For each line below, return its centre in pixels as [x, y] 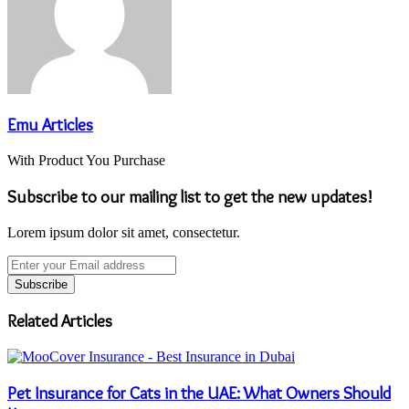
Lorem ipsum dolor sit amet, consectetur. [124, 232]
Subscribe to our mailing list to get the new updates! [190, 196]
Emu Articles [50, 125]
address [28, 311]
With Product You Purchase [86, 161]
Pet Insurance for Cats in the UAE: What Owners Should [199, 393]
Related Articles [60, 321]
